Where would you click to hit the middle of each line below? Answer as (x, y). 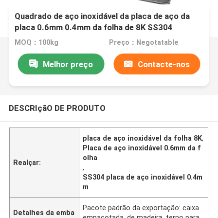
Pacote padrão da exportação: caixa (141, 208)
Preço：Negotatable (144, 43)
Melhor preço (68, 64)
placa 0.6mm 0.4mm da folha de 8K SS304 (94, 27)
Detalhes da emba (44, 212)
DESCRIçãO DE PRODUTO (57, 108)
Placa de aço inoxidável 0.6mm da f (142, 148)
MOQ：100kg (37, 43)
